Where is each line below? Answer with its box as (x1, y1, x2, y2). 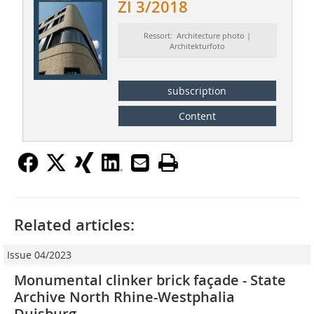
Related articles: (14, 214, 135, 235)
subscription (168, 83, 227, 97)
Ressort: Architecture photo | (143, 30, 251, 41)
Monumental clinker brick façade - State (14, 270, 286, 289)
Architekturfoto (169, 41, 225, 52)
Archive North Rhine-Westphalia (14, 287, 235, 306)
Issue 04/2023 (7, 247, 71, 261)
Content (178, 109, 216, 123)
